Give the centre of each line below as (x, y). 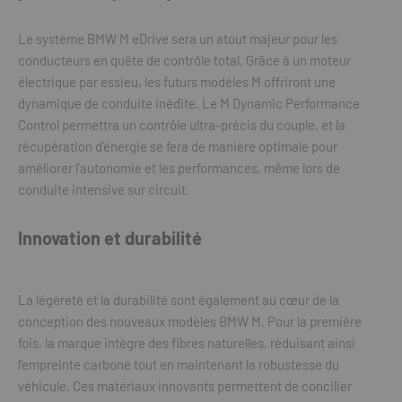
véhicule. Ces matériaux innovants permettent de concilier (185, 386)
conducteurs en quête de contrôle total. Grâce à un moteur (184, 60)
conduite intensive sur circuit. (104, 189)
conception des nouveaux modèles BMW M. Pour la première (190, 321)
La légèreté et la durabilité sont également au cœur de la (179, 300)
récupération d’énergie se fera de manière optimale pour (178, 146)
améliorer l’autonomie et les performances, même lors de (179, 168)
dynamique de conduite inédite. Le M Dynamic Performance (189, 103)
